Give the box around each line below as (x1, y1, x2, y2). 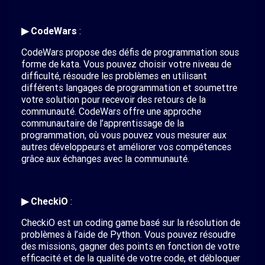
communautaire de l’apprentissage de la (21, 117, 184, 129)
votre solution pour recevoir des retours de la (21, 93, 206, 105)
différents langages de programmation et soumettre (21, 82, 237, 93)
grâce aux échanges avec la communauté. (21, 153, 189, 164)
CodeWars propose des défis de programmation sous (21, 46, 239, 58)
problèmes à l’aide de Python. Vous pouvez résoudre (21, 228, 235, 240)
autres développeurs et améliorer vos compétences (21, 141, 231, 153)
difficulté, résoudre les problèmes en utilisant (21, 70, 207, 82)
